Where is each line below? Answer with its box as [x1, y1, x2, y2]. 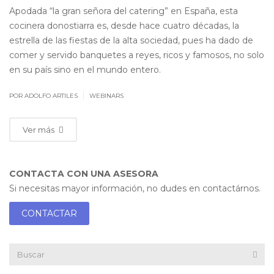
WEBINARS [89, 92, 124, 100]
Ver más [23, 125, 56, 135]
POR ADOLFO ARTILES [9, 92, 80, 100]
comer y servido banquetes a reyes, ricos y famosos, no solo [9, 50, 264, 61]
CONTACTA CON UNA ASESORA [9, 168, 158, 179]
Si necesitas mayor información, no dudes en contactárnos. [9, 183, 261, 194]
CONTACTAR [21, 208, 77, 219]
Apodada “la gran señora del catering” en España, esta [9, 6, 238, 17]
